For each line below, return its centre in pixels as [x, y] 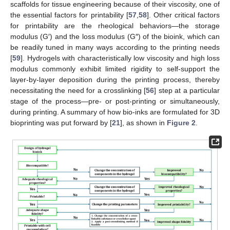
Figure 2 [181, 122]
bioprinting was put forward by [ [61, 122]
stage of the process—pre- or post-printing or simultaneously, [115, 101]
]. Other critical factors [183, 15]
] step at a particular [187, 90]
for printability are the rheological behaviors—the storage [115, 25]
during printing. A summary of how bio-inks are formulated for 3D [115, 112]
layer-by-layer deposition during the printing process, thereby [115, 79]
